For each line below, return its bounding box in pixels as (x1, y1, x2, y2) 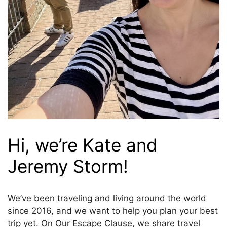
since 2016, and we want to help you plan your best (8, 206, 218, 216)
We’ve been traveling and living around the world (8, 193, 206, 204)
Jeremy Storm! (8, 156, 128, 177)
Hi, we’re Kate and (8, 134, 158, 156)
